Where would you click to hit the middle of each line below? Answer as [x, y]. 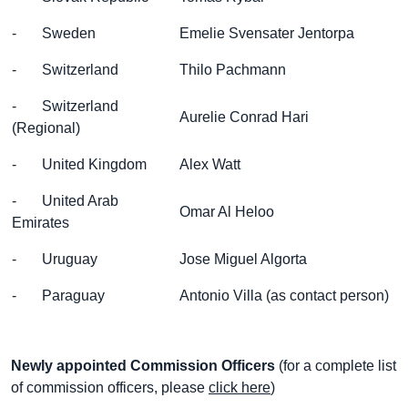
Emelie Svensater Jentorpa [267, 33]
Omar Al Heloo [227, 212]
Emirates [41, 223]
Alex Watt [210, 164]
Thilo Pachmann [233, 70]
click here [240, 388]
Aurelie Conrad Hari [244, 117]
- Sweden [54, 33]
